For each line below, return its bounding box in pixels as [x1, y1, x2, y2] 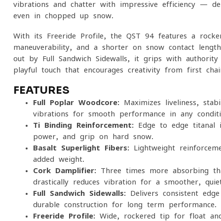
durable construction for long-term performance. [33, 201, 217, 208]
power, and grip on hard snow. [33, 133, 153, 140]
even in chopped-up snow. [13, 12, 113, 19]
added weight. [33, 155, 84, 163]
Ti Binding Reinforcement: [33, 121, 134, 129]
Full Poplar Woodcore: [33, 99, 119, 106]
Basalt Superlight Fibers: [33, 144, 129, 151]
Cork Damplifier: [33, 167, 96, 174]
